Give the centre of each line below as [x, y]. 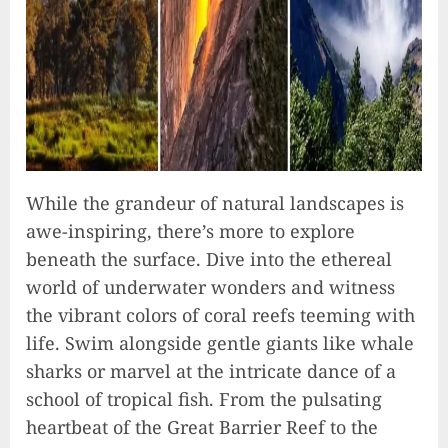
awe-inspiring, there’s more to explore [190, 231]
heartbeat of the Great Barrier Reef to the [202, 427]
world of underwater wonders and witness [210, 287]
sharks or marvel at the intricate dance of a [211, 371]
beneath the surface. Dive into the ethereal [209, 259]
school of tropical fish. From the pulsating [204, 399]
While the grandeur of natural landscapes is [215, 203]
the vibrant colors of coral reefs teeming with [220, 315]
